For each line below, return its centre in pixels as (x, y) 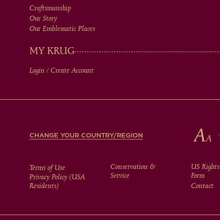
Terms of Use (47, 168)
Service (120, 176)
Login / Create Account (62, 71)
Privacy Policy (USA (57, 177)
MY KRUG (52, 52)
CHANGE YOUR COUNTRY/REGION (86, 135)
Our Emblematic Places (62, 29)
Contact (203, 186)
